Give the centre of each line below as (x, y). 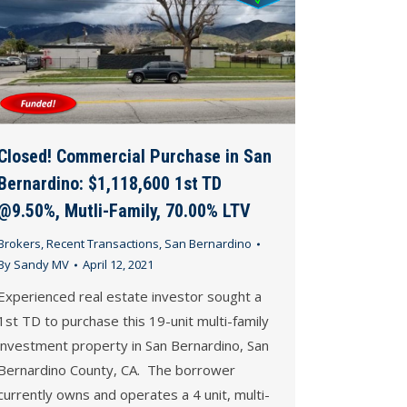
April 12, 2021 (118, 265)
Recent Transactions (103, 244)
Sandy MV (41, 265)
